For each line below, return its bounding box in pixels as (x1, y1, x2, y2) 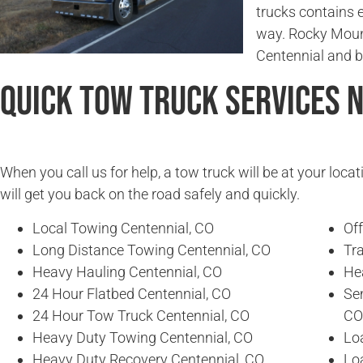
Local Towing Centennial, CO (32, 219, 214, 237)
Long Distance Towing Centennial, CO (32, 241, 271, 258)
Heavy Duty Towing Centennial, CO (32, 328, 253, 346)
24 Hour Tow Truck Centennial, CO (32, 306, 250, 324)
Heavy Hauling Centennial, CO (32, 263, 222, 280)
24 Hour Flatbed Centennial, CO (32, 284, 231, 302)
